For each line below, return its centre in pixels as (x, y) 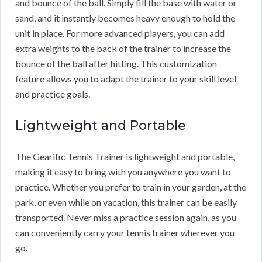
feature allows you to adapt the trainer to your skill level (126, 78)
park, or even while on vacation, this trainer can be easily (126, 202)
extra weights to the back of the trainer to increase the (123, 48)
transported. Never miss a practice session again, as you (126, 217)
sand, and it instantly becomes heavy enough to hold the (125, 18)
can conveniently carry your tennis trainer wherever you (125, 232)
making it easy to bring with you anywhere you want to (123, 171)
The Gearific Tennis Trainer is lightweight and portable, (125, 156)
